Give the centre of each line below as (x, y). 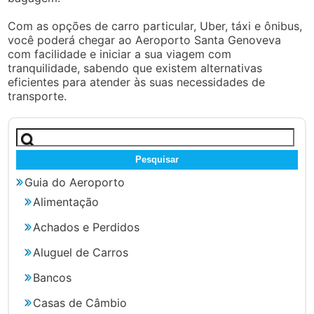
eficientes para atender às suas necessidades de (137, 82)
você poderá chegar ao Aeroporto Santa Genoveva (145, 40)
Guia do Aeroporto (75, 182)
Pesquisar (41, 135)
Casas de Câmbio (80, 302)
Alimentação (66, 202)
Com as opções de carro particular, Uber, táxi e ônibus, (155, 26)
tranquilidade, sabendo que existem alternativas (135, 68)
